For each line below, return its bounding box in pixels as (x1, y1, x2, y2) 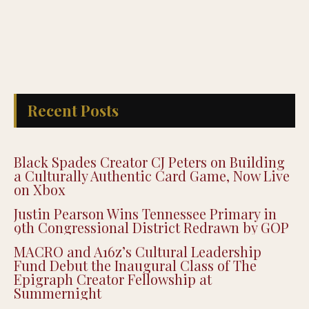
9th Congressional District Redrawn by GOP (14, 252, 289, 272)
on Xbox (14, 215, 65, 234)
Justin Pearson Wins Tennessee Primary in (14, 239, 277, 258)
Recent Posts (28, 134, 119, 156)
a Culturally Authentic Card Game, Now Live (14, 201, 290, 220)
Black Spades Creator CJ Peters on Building (14, 187, 285, 206)
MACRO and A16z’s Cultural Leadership (14, 277, 261, 296)
